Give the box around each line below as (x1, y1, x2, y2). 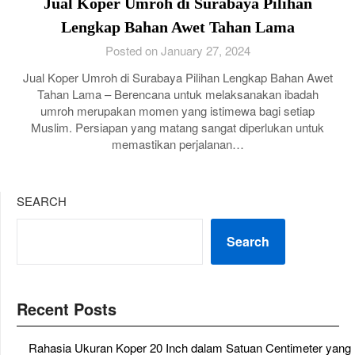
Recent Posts (17, 297, 116, 320)
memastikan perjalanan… (111, 136, 244, 152)
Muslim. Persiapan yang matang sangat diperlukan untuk (31, 119, 324, 136)
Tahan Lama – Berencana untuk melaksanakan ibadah (36, 86, 319, 102)
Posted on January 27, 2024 (105, 42, 250, 59)
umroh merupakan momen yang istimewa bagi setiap (40, 102, 315, 119)
